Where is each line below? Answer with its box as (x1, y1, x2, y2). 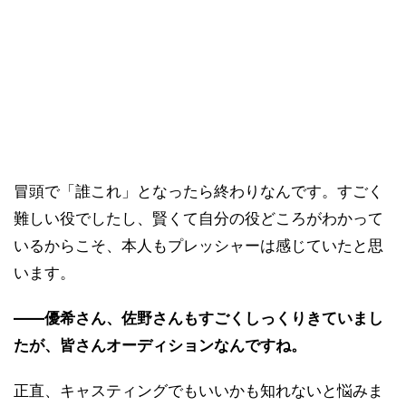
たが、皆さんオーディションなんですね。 (14, 336, 306, 355)
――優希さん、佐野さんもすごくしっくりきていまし (14, 309, 383, 328)
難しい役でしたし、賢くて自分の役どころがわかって (14, 209, 383, 228)
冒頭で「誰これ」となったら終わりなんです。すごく (14, 182, 383, 201)
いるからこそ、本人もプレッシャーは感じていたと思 (14, 237, 383, 256)
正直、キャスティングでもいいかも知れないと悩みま (14, 382, 383, 401)
